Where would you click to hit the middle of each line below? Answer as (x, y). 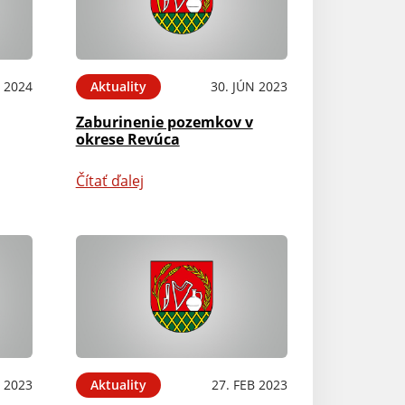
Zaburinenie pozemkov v (164, 122)
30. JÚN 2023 (249, 86)
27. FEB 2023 (249, 385)
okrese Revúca (127, 139)
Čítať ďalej (109, 180)
